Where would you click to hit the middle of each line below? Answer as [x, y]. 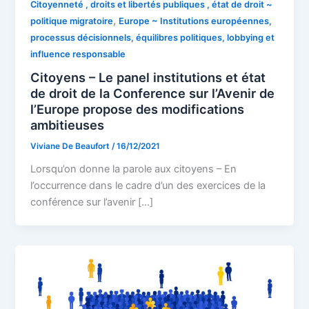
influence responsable [78, 54]
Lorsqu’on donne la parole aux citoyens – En [134, 169]
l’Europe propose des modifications [138, 109]
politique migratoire [72, 21]
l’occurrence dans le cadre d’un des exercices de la [148, 186]
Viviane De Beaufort [71, 147]
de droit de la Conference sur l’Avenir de [153, 93]
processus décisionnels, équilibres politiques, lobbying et [153, 37]
